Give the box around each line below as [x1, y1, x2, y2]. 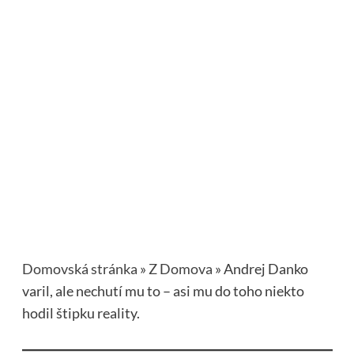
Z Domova [148, 260, 213, 278]
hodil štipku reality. [21, 304, 140, 322]
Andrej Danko [223, 260, 308, 278]
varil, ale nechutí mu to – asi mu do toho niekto [21, 282, 304, 300]
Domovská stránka [21, 260, 137, 278]
